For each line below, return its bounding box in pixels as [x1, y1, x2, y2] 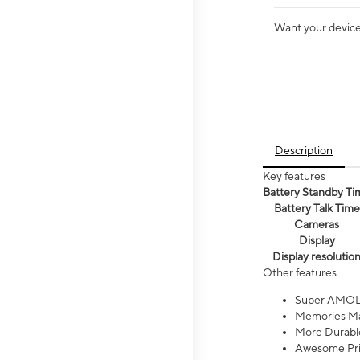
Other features [263, 266, 337, 280]
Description [275, 144, 333, 157]
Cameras [294, 218, 339, 231]
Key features [263, 170, 325, 183]
